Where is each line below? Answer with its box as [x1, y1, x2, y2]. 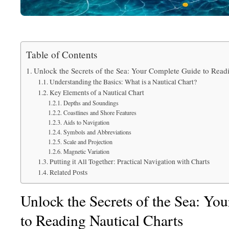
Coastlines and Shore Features [63, 108, 136, 117]
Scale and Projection [63, 138, 112, 146]
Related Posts [49, 168, 87, 177]
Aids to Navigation [63, 118, 109, 126]
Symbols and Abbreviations [63, 128, 131, 136]
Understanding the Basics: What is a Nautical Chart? [49, 77, 197, 86]
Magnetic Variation [63, 147, 109, 155]
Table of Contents [26, 48, 97, 61]
